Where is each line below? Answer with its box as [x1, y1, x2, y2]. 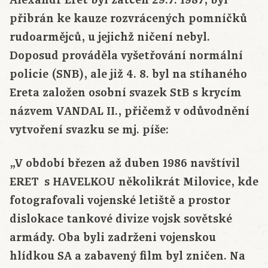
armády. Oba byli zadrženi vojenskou [10, 230, 216, 246]
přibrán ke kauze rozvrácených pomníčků [10, 11, 247, 27]
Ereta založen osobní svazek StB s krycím [10, 85, 242, 101]
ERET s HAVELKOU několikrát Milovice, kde [10, 174, 258, 190]
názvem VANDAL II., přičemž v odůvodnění [10, 103, 249, 120]
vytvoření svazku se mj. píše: [10, 122, 169, 138]
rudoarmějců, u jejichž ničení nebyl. [10, 29, 210, 45]
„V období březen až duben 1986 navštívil [10, 156, 240, 172]
